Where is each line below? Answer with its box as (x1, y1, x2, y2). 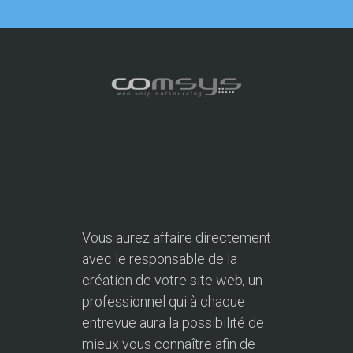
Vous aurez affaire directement (82, 229, 271, 247)
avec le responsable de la (82, 251, 237, 268)
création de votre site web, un (82, 272, 262, 289)
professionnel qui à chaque (82, 293, 245, 310)
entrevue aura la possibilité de (82, 314, 264, 332)
